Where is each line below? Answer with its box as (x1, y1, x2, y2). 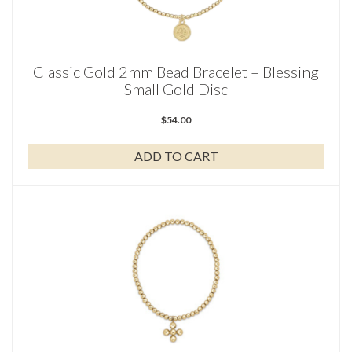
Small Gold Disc (124, 79, 228, 98)
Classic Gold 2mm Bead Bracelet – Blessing (33, 61, 319, 81)
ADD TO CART (134, 148, 218, 163)
